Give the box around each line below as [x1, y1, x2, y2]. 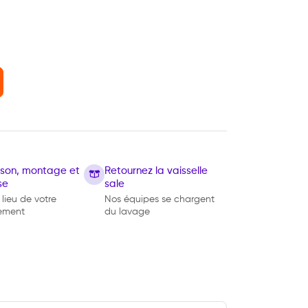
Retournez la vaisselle [104, 166, 208, 176]
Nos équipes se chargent [104, 195, 214, 204]
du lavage [104, 207, 150, 217]
